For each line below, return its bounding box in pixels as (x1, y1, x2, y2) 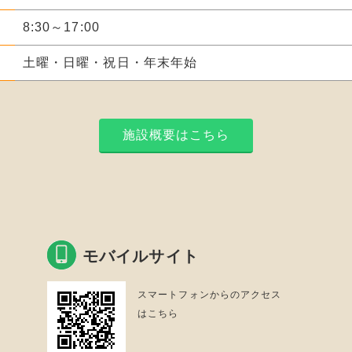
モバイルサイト (82, 247, 199, 265)
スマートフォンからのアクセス (137, 289, 282, 300)
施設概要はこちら (122, 128, 230, 141)
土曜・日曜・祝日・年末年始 (23, 56, 198, 69)
